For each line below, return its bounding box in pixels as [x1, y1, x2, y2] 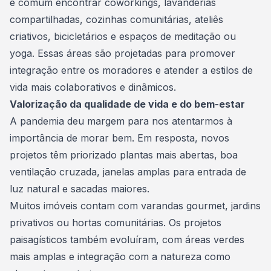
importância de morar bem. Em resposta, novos [10, 132, 229, 144]
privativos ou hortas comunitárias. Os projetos [10, 217, 221, 229]
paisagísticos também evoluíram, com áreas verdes [10, 233, 244, 246]
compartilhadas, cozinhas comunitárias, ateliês [10, 13, 223, 25]
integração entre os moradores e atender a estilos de [10, 64, 253, 76]
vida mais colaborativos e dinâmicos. [10, 81, 176, 93]
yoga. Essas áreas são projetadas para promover [10, 47, 235, 59]
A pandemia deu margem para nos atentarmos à [10, 115, 232, 127]
